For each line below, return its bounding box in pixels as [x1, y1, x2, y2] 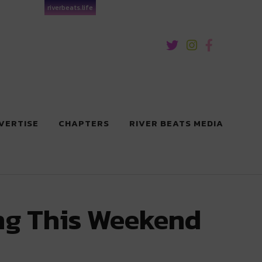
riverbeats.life [47, 2, 93, 13]
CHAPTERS [58, 116, 109, 130]
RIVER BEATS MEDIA [129, 116, 223, 130]
